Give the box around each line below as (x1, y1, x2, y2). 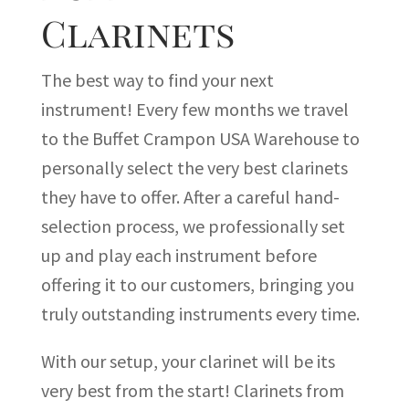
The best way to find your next (40, 68, 274, 92)
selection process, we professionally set (40, 215, 345, 238)
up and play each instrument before (40, 244, 317, 267)
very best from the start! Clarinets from (40, 379, 344, 403)
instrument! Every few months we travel (40, 98, 349, 121)
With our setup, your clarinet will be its (40, 350, 335, 373)
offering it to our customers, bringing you (40, 273, 354, 297)
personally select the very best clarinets (40, 156, 348, 180)
